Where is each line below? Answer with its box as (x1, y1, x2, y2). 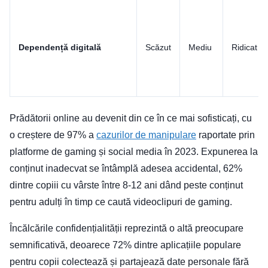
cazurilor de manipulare (96, 129, 196, 140)
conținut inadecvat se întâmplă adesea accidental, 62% (10, 163, 242, 173)
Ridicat (232, 42, 257, 52)
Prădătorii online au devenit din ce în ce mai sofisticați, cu (10, 112, 252, 123)
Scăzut (145, 42, 171, 52)
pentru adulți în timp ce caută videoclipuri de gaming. (10, 196, 232, 207)
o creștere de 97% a (10, 129, 96, 140)
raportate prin (196, 129, 255, 140)
